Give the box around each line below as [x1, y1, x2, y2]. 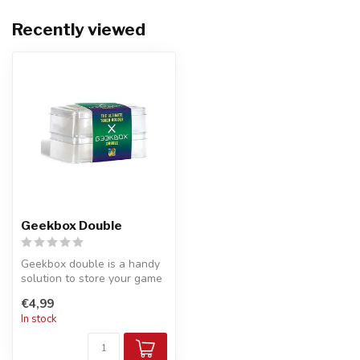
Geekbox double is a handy [21, 256, 160, 272]
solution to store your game [21, 271, 162, 286]
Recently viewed [12, 19, 145, 39]
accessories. [21, 285, 84, 301]
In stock [21, 312, 57, 327]
